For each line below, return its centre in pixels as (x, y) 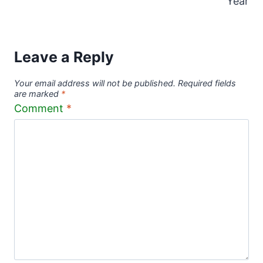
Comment (40, 108)
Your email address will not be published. (95, 83)
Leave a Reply (64, 57)
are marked (38, 94)
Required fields (207, 83)
